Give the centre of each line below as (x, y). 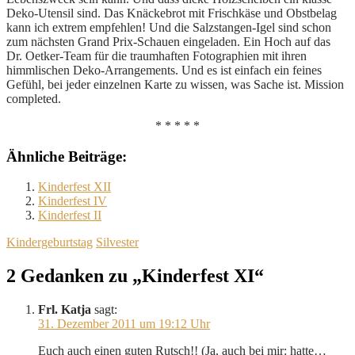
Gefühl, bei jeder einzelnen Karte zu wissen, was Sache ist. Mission (175, 84)
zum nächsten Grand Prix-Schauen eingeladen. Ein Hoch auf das (168, 41)
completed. (34, 98)
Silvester (117, 242)
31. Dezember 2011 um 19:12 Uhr (124, 324)
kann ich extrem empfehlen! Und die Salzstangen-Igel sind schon (169, 27)
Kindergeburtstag (50, 242)
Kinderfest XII (74, 187)
